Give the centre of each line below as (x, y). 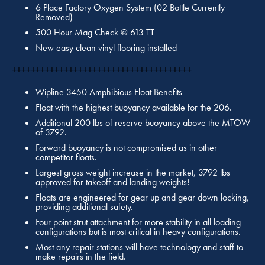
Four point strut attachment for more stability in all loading (138, 222)
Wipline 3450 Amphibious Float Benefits (109, 92)
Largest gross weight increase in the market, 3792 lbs (133, 173)
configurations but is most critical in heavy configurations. (138, 232)
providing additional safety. (84, 207)
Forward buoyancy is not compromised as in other (126, 148)
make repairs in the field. (81, 257)
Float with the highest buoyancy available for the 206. (134, 108)
